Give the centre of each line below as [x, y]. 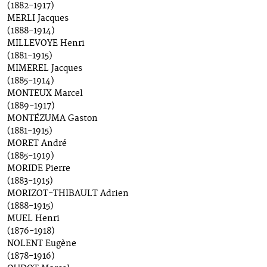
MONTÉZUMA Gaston [52, 119]
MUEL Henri [33, 219]
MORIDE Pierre [39, 169]
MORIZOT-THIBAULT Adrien [68, 194]
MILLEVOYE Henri [46, 44]
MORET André [37, 144]
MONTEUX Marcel [45, 94]
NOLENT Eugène [42, 244]
